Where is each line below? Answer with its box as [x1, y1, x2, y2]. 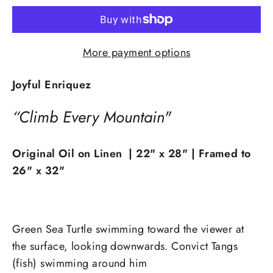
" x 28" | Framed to [150, 145, 251, 161]
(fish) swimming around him [12, 255, 147, 271]
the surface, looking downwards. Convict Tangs [12, 238, 238, 254]
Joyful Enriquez [12, 76, 91, 93]
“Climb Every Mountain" [12, 105, 171, 129]
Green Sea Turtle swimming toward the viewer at [12, 221, 244, 237]
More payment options [82, 44, 191, 60]
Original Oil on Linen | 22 [12, 145, 151, 161]
